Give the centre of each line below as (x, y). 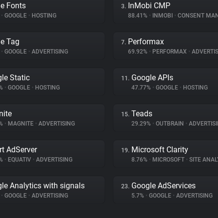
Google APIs (152, 78)
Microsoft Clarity (160, 150)
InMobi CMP (149, 6)
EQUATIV (19, 160)
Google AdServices (163, 186)
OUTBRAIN (170, 124)
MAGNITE (21, 124)
